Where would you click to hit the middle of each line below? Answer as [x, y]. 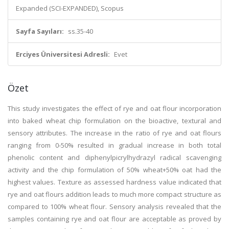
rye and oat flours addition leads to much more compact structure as [114, 194]
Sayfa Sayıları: [40, 31]
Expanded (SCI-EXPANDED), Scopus [70, 8]
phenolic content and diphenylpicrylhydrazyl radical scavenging [114, 157]
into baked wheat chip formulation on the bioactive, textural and [114, 121]
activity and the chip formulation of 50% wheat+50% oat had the [114, 170]
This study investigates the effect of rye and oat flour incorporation [114, 108]
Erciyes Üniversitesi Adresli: [63, 54]
